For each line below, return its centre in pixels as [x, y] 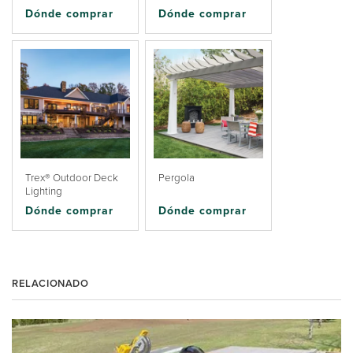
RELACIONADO [50, 283]
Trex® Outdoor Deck [72, 178]
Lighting [44, 191]
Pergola [176, 178]
